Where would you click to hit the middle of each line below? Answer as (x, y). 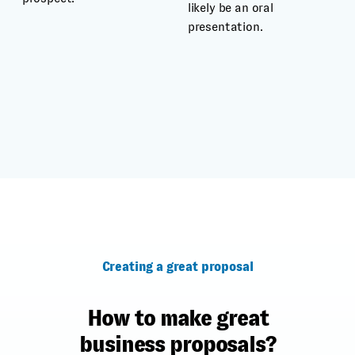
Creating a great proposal (177, 267)
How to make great (177, 319)
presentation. (225, 27)
